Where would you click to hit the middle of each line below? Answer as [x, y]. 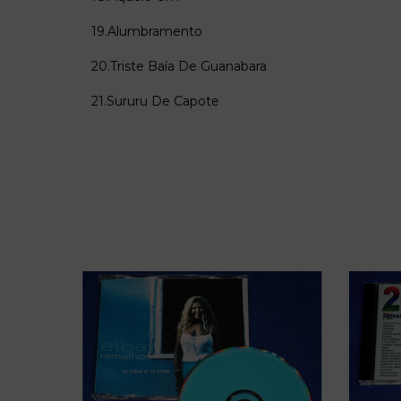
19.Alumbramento [147, 31]
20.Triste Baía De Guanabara [179, 66]
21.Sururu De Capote [155, 101]
